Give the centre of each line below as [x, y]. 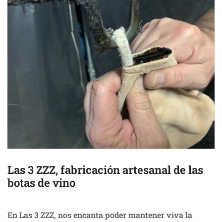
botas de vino [41, 182]
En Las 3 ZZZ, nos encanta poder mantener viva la [100, 215]
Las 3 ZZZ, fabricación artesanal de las [105, 169]
